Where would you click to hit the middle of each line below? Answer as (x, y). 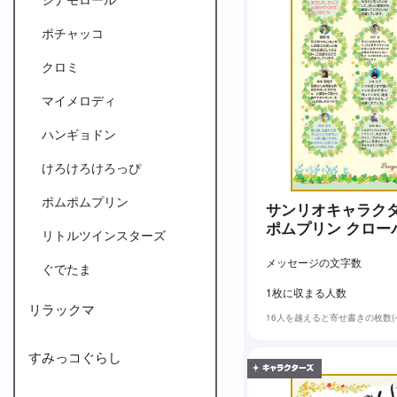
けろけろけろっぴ (91, 167)
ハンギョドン (79, 134)
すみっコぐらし (75, 357)
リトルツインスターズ (104, 235)
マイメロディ (79, 100)
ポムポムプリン (85, 201)
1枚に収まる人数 (306, 292)
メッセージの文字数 (314, 261)
